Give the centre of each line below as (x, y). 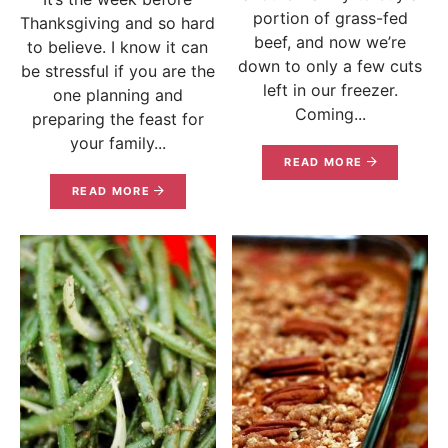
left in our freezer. (330, 89)
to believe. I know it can (118, 47)
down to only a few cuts (330, 65)
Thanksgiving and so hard (118, 23)
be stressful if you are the (117, 71)
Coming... (330, 113)
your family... (117, 143)
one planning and (117, 95)
